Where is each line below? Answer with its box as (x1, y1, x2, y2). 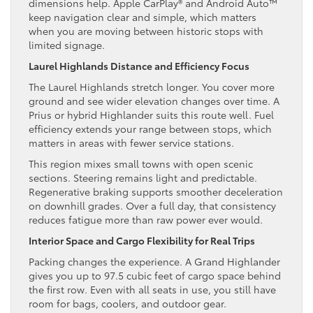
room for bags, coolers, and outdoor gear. (29, 296, 229, 310)
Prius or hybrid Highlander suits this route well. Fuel (29, 107, 274, 122)
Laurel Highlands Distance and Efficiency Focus (29, 58, 249, 73)
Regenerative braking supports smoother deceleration (29, 184, 283, 198)
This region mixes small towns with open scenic (29, 156, 253, 170)
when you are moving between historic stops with (29, 23, 263, 38)
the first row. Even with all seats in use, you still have (29, 282, 276, 296)
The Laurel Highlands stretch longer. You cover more (29, 79, 275, 94)
